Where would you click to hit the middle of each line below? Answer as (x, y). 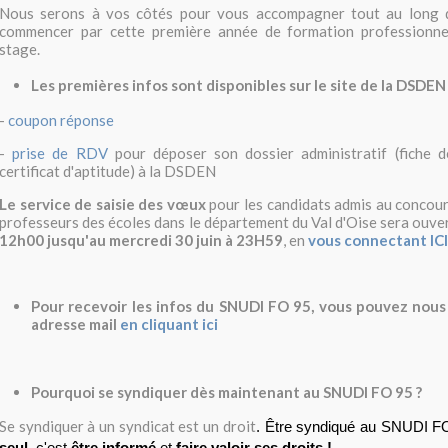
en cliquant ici (169, 324)
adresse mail (74, 324)
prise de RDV (60, 153)
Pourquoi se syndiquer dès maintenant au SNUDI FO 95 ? (226, 392)
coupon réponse (61, 120)
